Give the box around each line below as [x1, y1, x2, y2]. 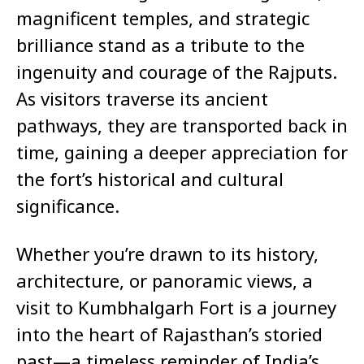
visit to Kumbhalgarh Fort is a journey [16, 295, 336, 320]
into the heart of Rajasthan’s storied [16, 322, 323, 347]
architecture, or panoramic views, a [16, 268, 313, 293]
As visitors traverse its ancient [16, 86, 268, 111]
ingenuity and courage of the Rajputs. [16, 59, 337, 84]
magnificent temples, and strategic [16, 6, 310, 31]
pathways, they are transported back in [16, 113, 348, 138]
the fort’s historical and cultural [16, 167, 284, 192]
